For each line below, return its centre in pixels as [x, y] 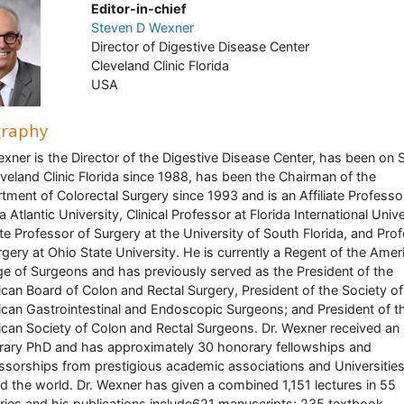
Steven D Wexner [142, 28]
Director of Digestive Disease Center [200, 46]
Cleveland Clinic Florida [160, 65]
